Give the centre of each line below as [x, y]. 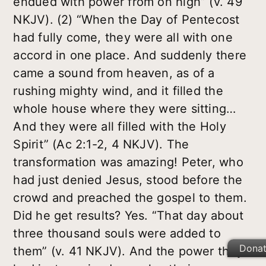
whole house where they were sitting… [125, 108]
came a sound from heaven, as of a [114, 73]
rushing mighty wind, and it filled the [118, 91]
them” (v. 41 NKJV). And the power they [128, 251]
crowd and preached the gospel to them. [130, 197]
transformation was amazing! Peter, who [128, 162]
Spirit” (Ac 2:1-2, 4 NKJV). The [101, 144]
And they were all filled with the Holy [120, 126]
